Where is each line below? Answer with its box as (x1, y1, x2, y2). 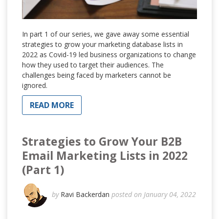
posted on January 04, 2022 (111, 189, 196, 199)
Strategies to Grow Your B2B (22, 133, 182, 150)
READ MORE (30, 100, 74, 111)
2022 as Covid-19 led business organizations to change (22, 50, 196, 60)
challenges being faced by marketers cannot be (22, 70, 171, 80)
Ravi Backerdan (61, 189, 111, 199)
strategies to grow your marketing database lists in (22, 40, 183, 49)
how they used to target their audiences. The (22, 60, 164, 70)
